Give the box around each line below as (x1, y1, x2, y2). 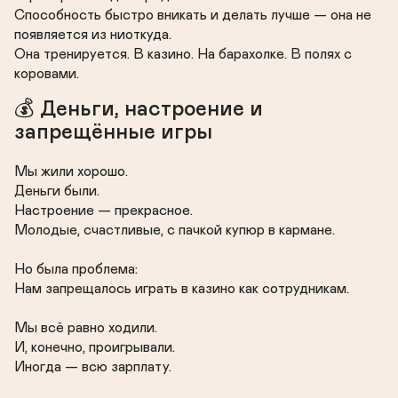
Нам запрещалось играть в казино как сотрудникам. (14, 282, 349, 296)
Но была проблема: (14, 262, 138, 276)
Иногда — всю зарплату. (14, 360, 171, 374)
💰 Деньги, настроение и (14, 99, 263, 120)
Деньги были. (14, 184, 99, 198)
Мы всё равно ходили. (14, 321, 157, 335)
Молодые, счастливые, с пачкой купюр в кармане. (14, 223, 335, 237)
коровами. (14, 67, 79, 81)
